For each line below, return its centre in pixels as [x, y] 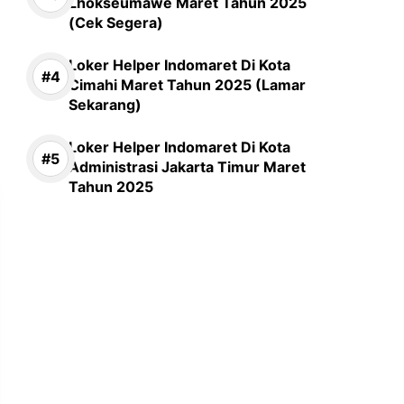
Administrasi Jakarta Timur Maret [187, 167]
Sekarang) [105, 105]
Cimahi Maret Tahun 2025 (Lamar [187, 85]
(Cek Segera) [116, 23]
